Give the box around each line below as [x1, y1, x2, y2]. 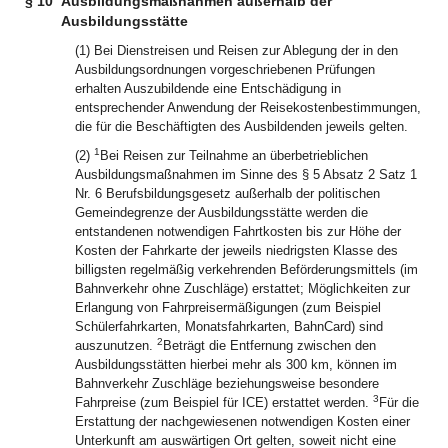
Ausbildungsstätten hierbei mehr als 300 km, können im [75, 357, 397, 372]
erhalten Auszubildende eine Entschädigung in [75, 81, 341, 96]
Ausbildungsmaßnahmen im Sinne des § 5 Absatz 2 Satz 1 [75, 167, 417, 182]
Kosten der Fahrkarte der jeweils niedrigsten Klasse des [75, 243, 398, 258]
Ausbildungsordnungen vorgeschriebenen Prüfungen [75, 62, 375, 77]
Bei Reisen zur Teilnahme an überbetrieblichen [100, 148, 368, 163]
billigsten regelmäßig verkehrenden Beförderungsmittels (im [75, 262, 418, 277]
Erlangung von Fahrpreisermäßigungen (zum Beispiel [75, 300, 381, 315]
